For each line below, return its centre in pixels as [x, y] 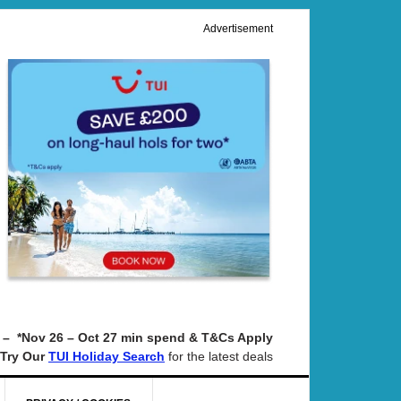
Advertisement [238, 29]
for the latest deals [219, 357]
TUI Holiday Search [107, 357]
